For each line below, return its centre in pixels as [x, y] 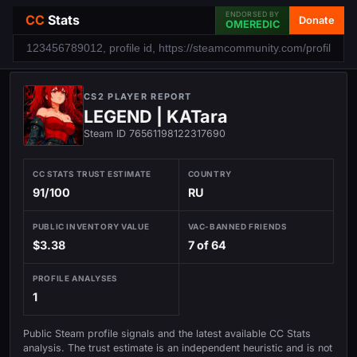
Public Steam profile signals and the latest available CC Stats [167, 333]
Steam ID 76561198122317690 [155, 133]
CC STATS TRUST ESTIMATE [92, 174]
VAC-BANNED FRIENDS [237, 226]
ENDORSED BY [253, 14]
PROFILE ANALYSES [75, 278]
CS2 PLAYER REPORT [138, 96]
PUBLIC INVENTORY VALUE [91, 226]
